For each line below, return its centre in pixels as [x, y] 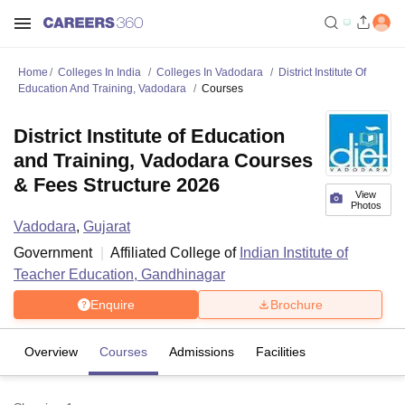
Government [53, 253]
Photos [366, 205]
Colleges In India [99, 72]
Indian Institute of [294, 253]
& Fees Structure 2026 [117, 185]
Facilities [281, 352]
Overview [51, 352]
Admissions [202, 352]
